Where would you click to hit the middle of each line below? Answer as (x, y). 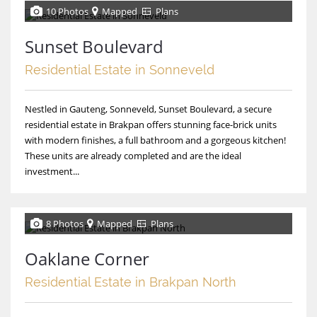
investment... (52, 171)
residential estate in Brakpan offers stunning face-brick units (151, 124)
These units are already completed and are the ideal (133, 155)
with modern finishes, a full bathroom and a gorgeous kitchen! (155, 140)
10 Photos (67, 11)
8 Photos (65, 223)
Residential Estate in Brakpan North (131, 282)
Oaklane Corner (87, 258)
